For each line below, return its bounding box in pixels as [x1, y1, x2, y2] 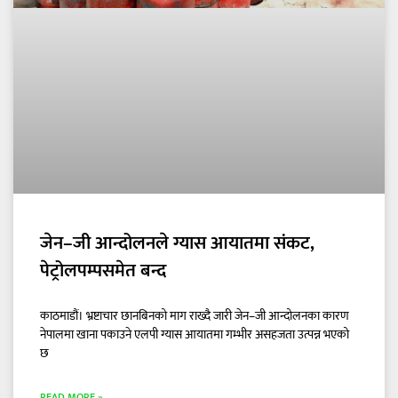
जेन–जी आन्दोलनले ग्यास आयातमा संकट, [40, 227, 314, 259]
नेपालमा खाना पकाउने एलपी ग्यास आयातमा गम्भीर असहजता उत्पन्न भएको [40, 323, 349, 345]
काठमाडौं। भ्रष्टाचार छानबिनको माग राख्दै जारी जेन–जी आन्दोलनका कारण [40, 305, 349, 326]
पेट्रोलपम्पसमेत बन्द [40, 254, 166, 286]
